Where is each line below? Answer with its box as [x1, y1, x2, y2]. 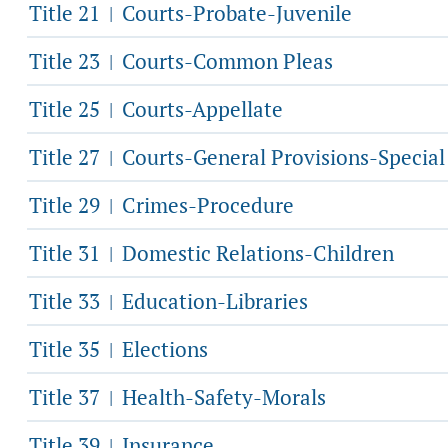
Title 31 [29, 239, 105, 267]
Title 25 [29, 95, 105, 123]
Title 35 [29, 335, 105, 363]
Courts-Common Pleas [117, 47, 333, 75]
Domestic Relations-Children [117, 239, 394, 267]
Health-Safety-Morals [117, 383, 326, 411]
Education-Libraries [117, 287, 308, 315]
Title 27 [29, 143, 105, 171]
